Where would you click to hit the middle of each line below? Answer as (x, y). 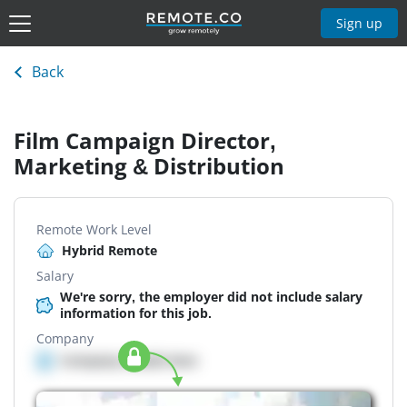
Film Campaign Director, (145, 141)
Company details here (129, 361)
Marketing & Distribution (149, 166)
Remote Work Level (94, 230)
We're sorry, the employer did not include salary (211, 297)
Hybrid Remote (109, 251)
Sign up (360, 23)
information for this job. (136, 313)
